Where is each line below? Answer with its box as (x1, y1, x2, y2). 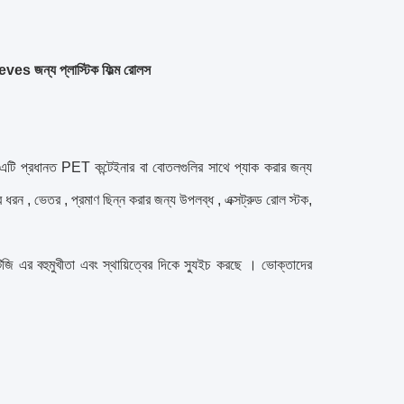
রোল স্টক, (266, 192, 313, 207)
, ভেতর (26, 192, 60, 207)
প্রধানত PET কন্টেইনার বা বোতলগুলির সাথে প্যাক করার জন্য (20, 160, 313, 175)
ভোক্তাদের (262, 257, 313, 272)
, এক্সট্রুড (216, 192, 263, 207)
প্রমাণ (70, 192, 99, 207)
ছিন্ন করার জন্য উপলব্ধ (102, 192, 214, 207)
